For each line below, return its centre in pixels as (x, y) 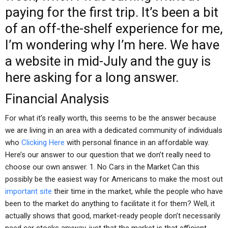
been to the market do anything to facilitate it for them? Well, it (110, 204)
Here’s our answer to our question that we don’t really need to (108, 155)
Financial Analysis (57, 99)
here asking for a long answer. (92, 77)
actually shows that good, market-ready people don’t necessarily (113, 216)
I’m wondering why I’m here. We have (112, 45)
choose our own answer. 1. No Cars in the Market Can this (102, 167)
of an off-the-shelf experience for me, (114, 28)
